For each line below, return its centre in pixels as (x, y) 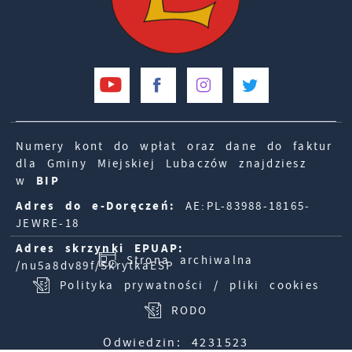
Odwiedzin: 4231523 (176, 342)
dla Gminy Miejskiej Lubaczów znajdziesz (161, 163)
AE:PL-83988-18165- (243, 205)
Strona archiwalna (190, 260)
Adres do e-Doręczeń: (95, 205)
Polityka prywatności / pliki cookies (189, 285)
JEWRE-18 (48, 223)
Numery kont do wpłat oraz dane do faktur (174, 146)
